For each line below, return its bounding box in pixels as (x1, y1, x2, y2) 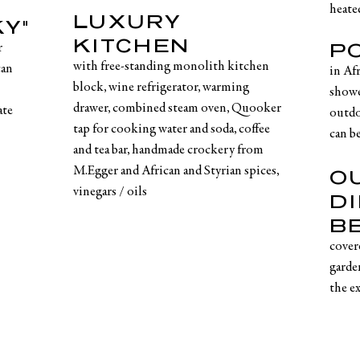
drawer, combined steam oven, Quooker (73, 102, 282, 117)
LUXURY (73, 10, 182, 33)
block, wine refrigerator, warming (73, 81, 250, 96)
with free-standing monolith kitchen (73, 60, 270, 75)
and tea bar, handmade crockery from (73, 144, 264, 158)
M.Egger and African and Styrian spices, (73, 165, 280, 179)
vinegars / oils (73, 186, 148, 200)
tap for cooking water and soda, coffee (73, 123, 271, 137)
